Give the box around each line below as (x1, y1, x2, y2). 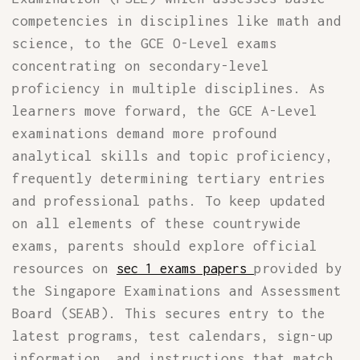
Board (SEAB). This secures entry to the (12, 305, 325, 321)
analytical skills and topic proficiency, (12, 148, 333, 164)
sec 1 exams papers (117, 261, 254, 276)
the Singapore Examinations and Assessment (12, 283, 342, 299)
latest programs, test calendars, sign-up (12, 328, 333, 344)
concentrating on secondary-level (12, 58, 269, 74)
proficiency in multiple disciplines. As (12, 80, 325, 96)
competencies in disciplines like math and (12, 13, 342, 29)
